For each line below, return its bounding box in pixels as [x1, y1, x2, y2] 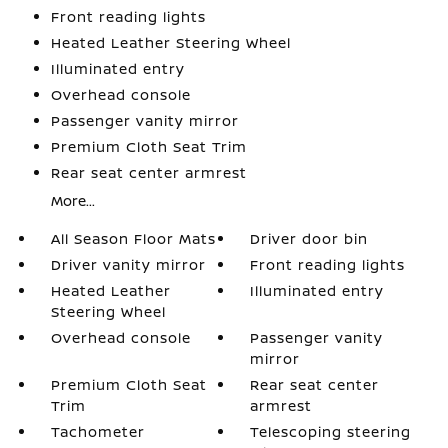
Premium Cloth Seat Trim [50, 137, 247, 156]
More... [50, 191, 95, 210]
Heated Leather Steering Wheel [50, 33, 291, 52]
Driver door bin [250, 229, 369, 248]
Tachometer [50, 422, 145, 441]
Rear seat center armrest [50, 163, 247, 182]
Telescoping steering [250, 422, 412, 441]
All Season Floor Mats [50, 229, 216, 248]
